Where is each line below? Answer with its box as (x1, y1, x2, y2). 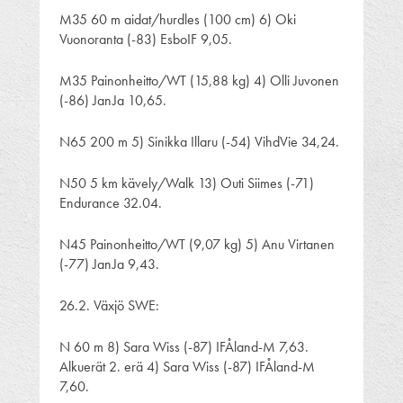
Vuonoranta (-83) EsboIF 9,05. (59, 29, 232, 49)
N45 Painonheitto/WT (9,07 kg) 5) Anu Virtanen (59, 234, 335, 254)
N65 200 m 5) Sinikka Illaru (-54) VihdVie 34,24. (59, 131, 339, 151)
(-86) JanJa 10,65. (59, 90, 166, 110)
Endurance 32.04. (59, 193, 162, 212)
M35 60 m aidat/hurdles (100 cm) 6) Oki (59, 9, 296, 29)
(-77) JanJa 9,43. (59, 254, 159, 273)
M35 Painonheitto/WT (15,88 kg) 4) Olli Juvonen (59, 70, 339, 90)
